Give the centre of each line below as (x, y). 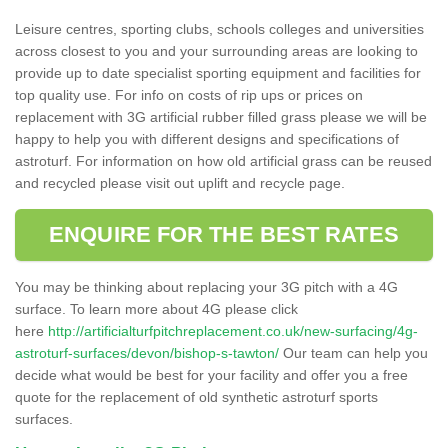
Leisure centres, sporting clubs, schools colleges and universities (219, 28)
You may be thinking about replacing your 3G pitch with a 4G (206, 286)
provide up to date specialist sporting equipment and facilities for (218, 72)
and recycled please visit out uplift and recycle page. (180, 182)
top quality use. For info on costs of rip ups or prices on (189, 94)
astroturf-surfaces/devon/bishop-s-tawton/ (147, 352)
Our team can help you (353, 352)
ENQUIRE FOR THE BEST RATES (224, 234)
